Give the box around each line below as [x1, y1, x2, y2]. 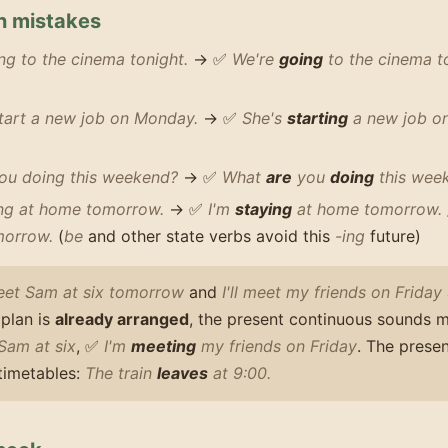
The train [85, 363, 157, 384]
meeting [131, 336, 196, 357]
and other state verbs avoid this [83, 225, 335, 246]
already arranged [55, 309, 189, 330]
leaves [157, 363, 208, 384]
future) [365, 225, 421, 246]
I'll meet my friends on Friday [222, 282, 442, 303]
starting [287, 108, 348, 129]
